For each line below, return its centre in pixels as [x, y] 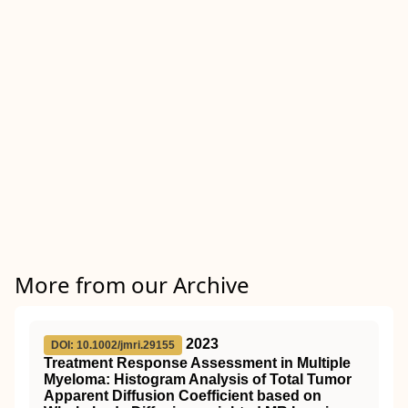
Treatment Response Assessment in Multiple [197, 363]
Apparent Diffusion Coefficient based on [183, 396]
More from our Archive [132, 285]
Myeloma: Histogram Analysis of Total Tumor [198, 379]
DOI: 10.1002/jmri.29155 [113, 345]
